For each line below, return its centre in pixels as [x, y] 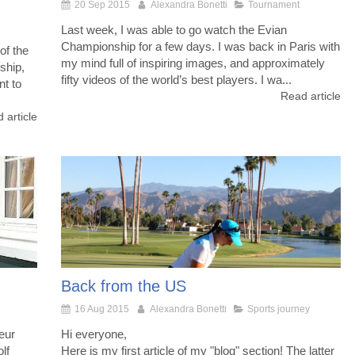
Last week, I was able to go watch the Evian [174, 29]
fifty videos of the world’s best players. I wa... [176, 79]
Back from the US [124, 286]
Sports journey [279, 309]
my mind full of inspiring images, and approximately [193, 63]
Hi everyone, [94, 334]
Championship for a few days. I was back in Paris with [200, 46]
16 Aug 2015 [102, 309]
